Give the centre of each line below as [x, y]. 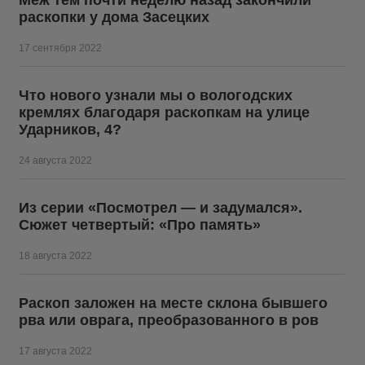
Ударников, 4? [70, 130]
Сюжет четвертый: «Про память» [140, 225]
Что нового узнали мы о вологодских [156, 95]
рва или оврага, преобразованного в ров [169, 320]
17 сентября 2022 [60, 48]
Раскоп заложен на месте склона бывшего [173, 303]
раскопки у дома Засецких [114, 17]
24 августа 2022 [55, 161]
